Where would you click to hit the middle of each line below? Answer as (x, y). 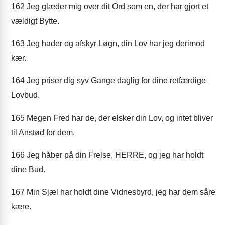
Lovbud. (25, 95)
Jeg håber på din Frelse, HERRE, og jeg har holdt (114, 155)
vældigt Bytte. (35, 21)
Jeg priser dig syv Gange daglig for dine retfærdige (115, 81)
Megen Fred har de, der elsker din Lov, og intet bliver (119, 118)
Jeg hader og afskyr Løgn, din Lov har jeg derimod (115, 43)
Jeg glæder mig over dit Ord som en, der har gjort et (117, 6)
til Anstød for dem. (43, 132)
